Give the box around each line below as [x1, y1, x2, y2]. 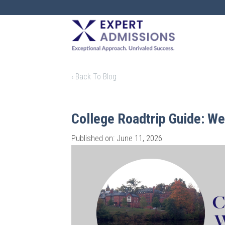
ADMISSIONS [77, 36, 170, 57]
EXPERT [95, 15, 151, 36]
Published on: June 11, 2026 [71, 134, 162, 143]
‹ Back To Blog [71, 72, 117, 81]
